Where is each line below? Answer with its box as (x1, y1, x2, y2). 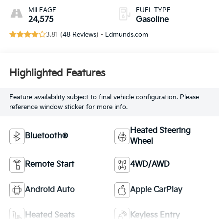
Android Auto (24, 185, 75, 195)
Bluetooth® (24, 131, 68, 141)
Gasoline (136, 15, 169, 24)
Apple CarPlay (130, 185, 182, 195)
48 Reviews (62, 30, 96, 39)
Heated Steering (130, 126, 191, 135)
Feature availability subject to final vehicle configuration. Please (9, 93, 199, 101)
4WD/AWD (130, 159, 170, 169)
